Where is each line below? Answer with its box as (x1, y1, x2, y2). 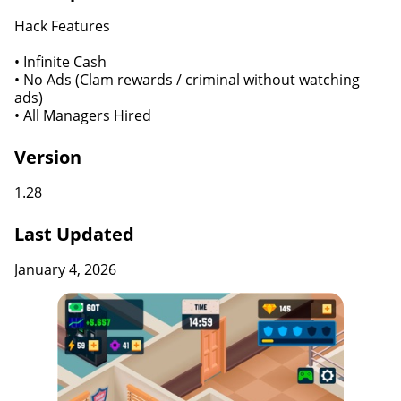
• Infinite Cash (14, 52, 110, 72)
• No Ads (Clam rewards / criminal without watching (14, 70, 360, 90)
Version (14, 145, 81, 169)
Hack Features (14, 16, 110, 36)
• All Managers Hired (14, 106, 151, 125)
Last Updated (14, 222, 134, 246)
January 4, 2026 (14, 260, 116, 279)
